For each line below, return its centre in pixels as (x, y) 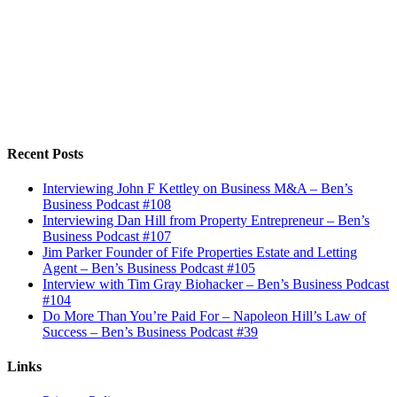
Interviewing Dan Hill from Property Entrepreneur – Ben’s (206, 220)
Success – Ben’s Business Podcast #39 (150, 331)
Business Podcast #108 (107, 204)
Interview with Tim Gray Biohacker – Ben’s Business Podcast (216, 284)
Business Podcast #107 (107, 236)
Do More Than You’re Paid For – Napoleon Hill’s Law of (204, 315)
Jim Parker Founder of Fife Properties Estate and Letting (200, 252)
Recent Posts (45, 153)
